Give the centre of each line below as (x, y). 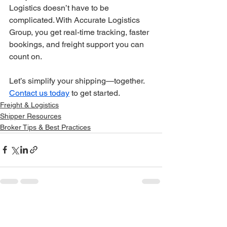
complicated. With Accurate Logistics (75, 20)
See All (151, 207)
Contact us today (39, 93)
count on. (26, 56)
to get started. (95, 93)
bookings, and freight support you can (78, 44)
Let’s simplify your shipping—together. (78, 81)
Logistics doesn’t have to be (60, 8)
